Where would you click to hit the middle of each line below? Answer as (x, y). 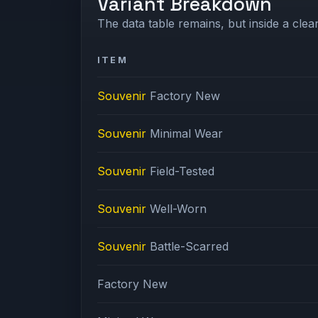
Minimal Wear (187, 133)
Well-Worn (179, 208)
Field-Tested (182, 171)
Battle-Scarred (190, 246)
